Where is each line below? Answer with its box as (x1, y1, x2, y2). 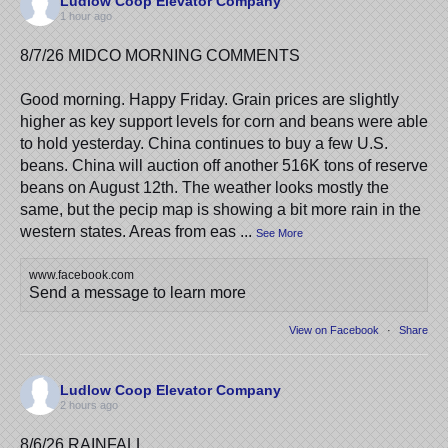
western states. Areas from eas (20, 223, 236, 241)
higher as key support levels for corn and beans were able (20, 113, 428, 131)
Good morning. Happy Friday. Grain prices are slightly (20, 91, 399, 109)
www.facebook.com (29, 268, 134, 283)
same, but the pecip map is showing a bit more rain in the (20, 201, 421, 219)
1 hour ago (60, 9, 112, 22)
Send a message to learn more (29, 284, 246, 302)
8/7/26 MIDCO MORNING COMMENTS (20, 47, 300, 65)
